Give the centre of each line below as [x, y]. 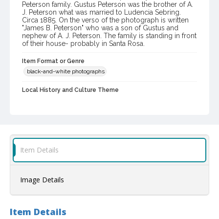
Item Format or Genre [53, 61]
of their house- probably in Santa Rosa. [83, 44]
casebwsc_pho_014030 [60, 157]
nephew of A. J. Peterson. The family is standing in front [109, 36]
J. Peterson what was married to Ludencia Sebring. [101, 12]
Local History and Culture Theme [70, 90]
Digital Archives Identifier [59, 148]
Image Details [42, 180]
